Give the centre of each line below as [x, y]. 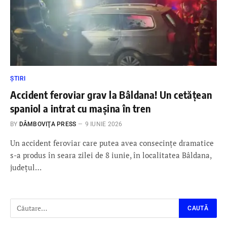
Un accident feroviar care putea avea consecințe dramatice [112, 143]
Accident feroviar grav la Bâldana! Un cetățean [111, 94]
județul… [26, 167]
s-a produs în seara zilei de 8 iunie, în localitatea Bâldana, [111, 155]
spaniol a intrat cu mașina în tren [81, 108]
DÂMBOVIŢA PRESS [48, 124]
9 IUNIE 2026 [104, 124]
